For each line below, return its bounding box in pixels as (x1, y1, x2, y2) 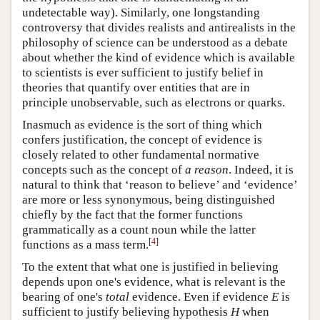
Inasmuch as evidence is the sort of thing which (22, 118, 262, 132)
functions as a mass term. (22, 238, 149, 252)
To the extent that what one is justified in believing (22, 260, 279, 274)
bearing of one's (22, 290, 106, 304)
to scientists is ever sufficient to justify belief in (22, 66, 264, 80)
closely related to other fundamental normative (22, 148, 259, 162)
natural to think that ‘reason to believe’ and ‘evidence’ (22, 178, 297, 192)
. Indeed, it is (229, 163, 294, 177)
